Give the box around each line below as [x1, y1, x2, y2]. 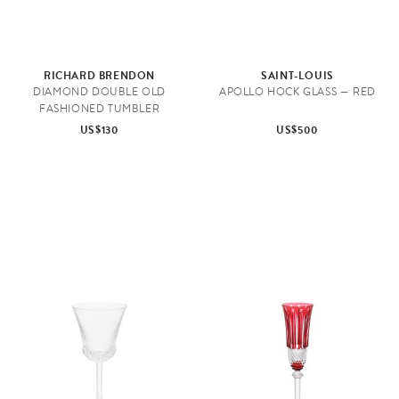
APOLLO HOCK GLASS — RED [219, 84, 376, 101]
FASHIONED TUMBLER [38, 101, 160, 118]
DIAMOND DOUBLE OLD [33, 84, 166, 101]
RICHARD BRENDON [44, 68, 156, 85]
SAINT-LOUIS [261, 68, 334, 85]
